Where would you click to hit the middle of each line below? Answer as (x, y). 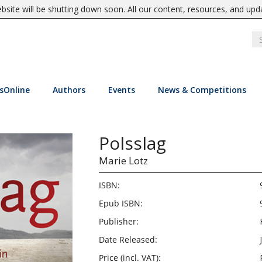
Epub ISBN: (120, 203)
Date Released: (128, 239)
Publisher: (118, 221)
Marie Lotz (123, 161)
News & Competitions (202, 90)
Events (121, 90)
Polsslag (132, 143)
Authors (69, 90)
